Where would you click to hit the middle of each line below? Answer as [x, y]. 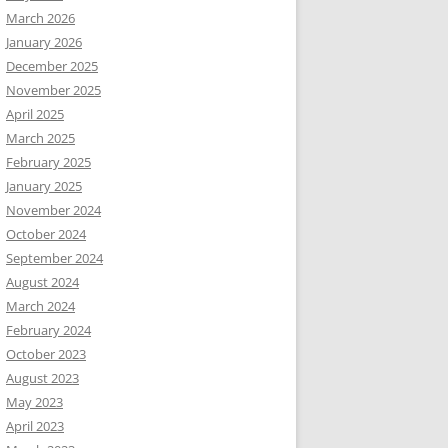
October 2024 [46, 234]
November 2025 [53, 90]
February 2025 [48, 162]
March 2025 [40, 138]
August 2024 [42, 282]
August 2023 [42, 378]
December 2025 [52, 66]
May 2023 [34, 402]
